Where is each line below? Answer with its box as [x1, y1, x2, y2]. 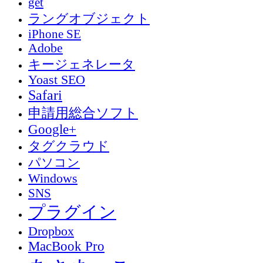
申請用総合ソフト [28, 105, 138, 120]
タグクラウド [28, 139, 109, 153]
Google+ [28, 122, 76, 137]
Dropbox [28, 224, 74, 238]
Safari [28, 87, 62, 103]
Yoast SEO [28, 73, 85, 87]
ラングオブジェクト [28, 12, 150, 26]
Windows [28, 171, 77, 186]
